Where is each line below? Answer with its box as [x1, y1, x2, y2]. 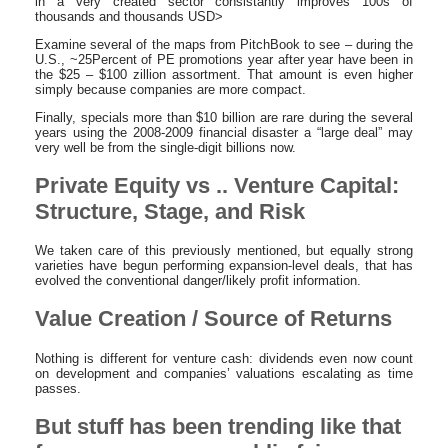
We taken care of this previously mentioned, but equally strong [35, 243, 413, 258]
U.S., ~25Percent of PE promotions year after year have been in [35, 51, 413, 67]
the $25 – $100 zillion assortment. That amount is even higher [35, 66, 413, 82]
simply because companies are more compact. [35, 81, 306, 97]
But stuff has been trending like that [35, 413, 401, 439]
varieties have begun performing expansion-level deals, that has [35, 258, 413, 273]
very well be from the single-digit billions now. [35, 139, 296, 155]
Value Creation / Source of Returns [35, 306, 392, 332]
